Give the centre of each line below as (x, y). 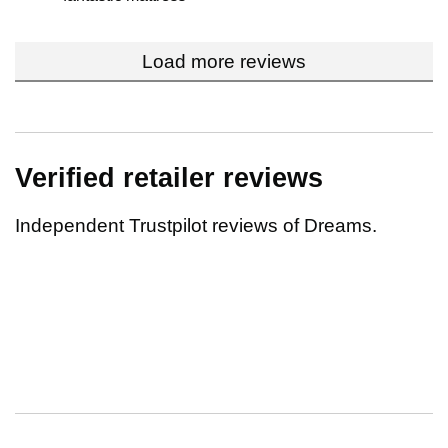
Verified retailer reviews (169, 178)
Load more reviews (224, 62)
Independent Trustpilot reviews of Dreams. (196, 226)
